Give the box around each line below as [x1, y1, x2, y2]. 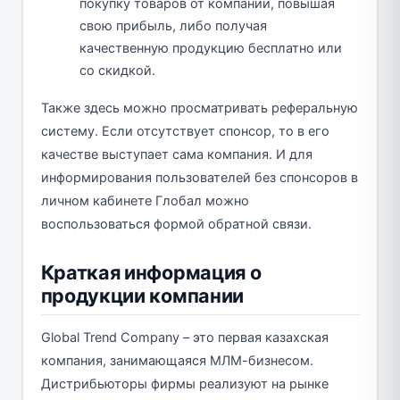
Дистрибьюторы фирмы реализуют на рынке [40, 375, 329, 392]
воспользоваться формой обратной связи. [40, 215, 312, 232]
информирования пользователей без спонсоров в [40, 169, 358, 186]
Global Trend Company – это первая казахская [40, 329, 329, 346]
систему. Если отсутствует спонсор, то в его [40, 122, 329, 139]
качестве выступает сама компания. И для [40, 146, 312, 162]
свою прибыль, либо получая [79, 17, 267, 34]
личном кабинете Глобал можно [40, 192, 249, 209]
